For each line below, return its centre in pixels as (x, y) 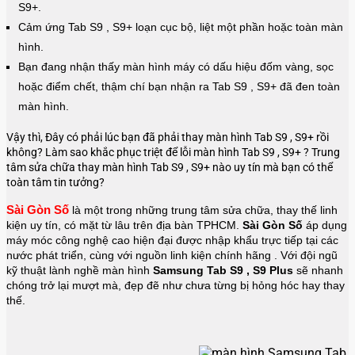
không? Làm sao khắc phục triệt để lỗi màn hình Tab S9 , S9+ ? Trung (173, 153)
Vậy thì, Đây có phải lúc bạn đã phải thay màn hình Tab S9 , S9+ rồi (168, 137)
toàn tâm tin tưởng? (55, 183)
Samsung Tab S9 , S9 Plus (225, 271)
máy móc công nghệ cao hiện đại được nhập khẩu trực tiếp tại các (172, 240)
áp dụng (325, 225)
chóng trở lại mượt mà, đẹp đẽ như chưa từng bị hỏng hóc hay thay (176, 286)
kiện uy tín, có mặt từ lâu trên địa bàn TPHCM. (124, 225)
